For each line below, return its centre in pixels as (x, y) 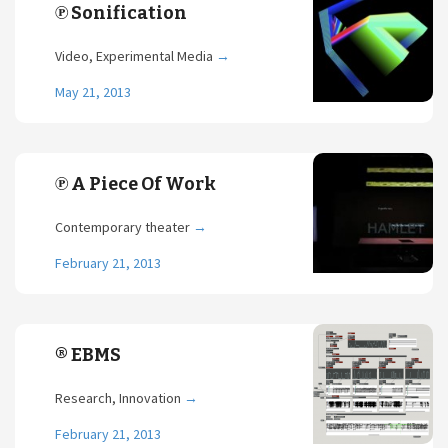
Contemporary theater (124, 227)
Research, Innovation (119, 398)
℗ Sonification (121, 13)
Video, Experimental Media (135, 56)
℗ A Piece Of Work (135, 184)
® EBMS (88, 355)
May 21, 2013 (93, 92)
